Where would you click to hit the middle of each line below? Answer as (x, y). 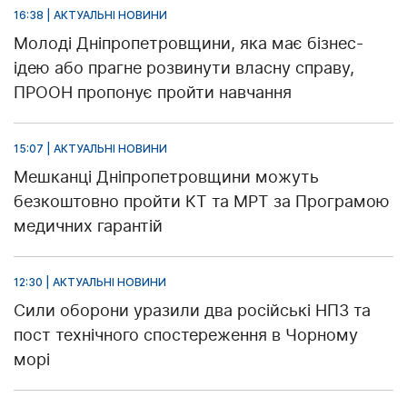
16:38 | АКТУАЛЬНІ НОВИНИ (90, 15)
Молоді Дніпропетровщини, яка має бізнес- (189, 43)
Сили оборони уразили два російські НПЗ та (192, 310)
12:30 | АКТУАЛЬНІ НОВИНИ (90, 282)
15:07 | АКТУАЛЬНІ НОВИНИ (90, 148)
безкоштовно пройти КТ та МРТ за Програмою (202, 201)
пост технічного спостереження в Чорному (186, 334)
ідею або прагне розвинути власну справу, (184, 67)
